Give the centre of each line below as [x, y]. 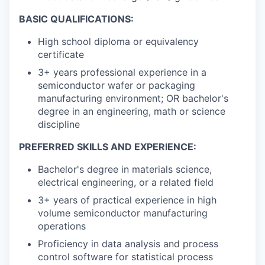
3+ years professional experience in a [122, 72]
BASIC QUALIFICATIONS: [76, 19]
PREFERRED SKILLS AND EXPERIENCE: [108, 146]
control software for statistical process [125, 256]
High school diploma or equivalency [118, 41]
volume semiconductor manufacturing [123, 213]
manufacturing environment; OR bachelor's [133, 98]
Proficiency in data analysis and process [128, 243]
